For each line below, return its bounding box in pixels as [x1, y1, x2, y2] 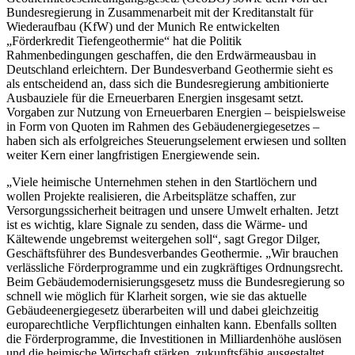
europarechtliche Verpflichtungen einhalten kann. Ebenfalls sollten [6, 317, 337, 331]
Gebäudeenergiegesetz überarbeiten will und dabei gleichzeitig [6, 303, 319, 317]
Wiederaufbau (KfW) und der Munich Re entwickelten [6, 19, 280, 33]
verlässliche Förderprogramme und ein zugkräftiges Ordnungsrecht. [6, 260, 343, 274]
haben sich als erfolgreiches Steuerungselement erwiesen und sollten [6, 133, 346, 147]
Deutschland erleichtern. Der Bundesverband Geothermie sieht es [6, 62, 333, 76]
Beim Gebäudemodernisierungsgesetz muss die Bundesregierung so [6, 274, 345, 288]
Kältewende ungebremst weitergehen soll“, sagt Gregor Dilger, [6, 231, 320, 246]
